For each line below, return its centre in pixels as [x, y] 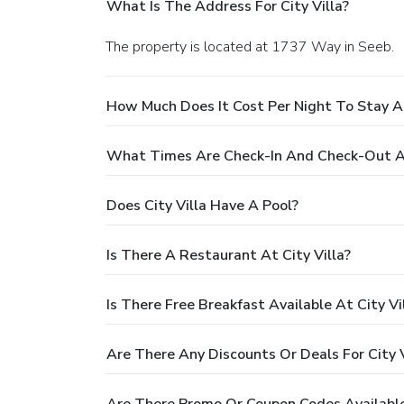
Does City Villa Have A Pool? [202, 205]
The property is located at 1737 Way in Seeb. [254, 46]
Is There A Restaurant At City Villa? [229, 255]
